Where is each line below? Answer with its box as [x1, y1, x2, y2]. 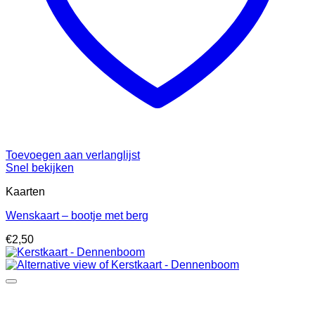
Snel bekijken [6, 162, 74, 174]
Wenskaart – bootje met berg [6, 210, 148, 222]
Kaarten [6, 186, 45, 198]
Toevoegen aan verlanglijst [6, 149, 140, 162]
